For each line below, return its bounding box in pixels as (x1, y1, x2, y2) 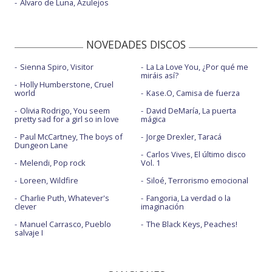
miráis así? (140, 69, 178, 81)
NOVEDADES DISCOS (86, 36, 186, 52)
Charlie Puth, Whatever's (20, 192, 109, 203)
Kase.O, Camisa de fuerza (146, 87, 240, 98)
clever (15, 200, 36, 212)
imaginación (140, 200, 184, 212)
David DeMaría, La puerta (146, 104, 236, 116)
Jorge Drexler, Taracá (146, 131, 222, 142)
